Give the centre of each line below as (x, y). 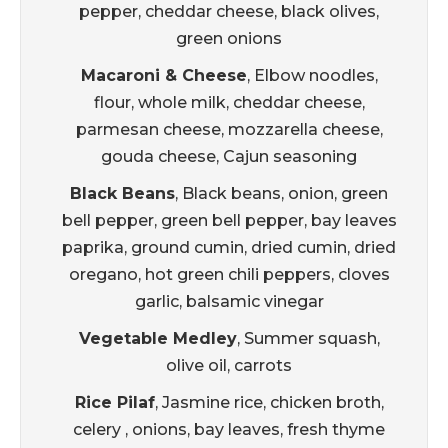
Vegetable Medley (157, 339)
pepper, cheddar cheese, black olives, (229, 12)
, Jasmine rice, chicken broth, (269, 403)
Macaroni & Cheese (163, 76)
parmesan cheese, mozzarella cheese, (229, 130)
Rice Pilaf (114, 403)
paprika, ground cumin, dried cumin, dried (229, 248)
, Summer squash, (308, 339)
